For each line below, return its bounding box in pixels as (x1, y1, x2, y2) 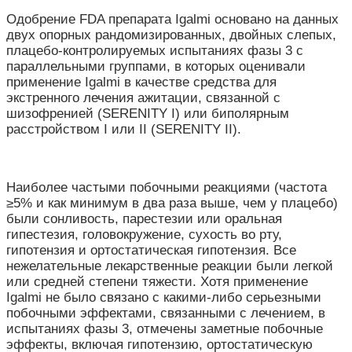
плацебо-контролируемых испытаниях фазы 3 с (6, 43, 303, 59)
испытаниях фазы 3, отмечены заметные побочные (6, 321, 323, 337)
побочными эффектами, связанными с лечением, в (6, 306, 325, 321)
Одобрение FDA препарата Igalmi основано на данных (6, 12, 339, 27)
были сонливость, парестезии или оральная (6, 211, 282, 227)
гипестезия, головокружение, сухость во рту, (6, 227, 282, 243)
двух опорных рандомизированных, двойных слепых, (6, 27, 336, 43)
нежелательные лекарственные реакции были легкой (6, 258, 333, 274)
